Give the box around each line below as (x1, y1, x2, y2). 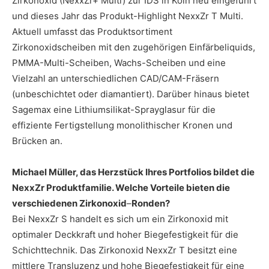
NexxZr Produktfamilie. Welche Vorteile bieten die (12, 181, 230, 193)
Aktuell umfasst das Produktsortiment (12, 25, 172, 37)
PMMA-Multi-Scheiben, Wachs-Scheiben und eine (12, 56, 226, 68)
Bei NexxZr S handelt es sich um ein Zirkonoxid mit (12, 213, 228, 225)
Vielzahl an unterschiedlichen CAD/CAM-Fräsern (12, 72, 219, 84)
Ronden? (131, 197, 170, 209)
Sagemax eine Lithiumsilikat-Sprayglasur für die (12, 103, 216, 115)
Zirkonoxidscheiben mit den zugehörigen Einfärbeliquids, (12, 41, 255, 53)
